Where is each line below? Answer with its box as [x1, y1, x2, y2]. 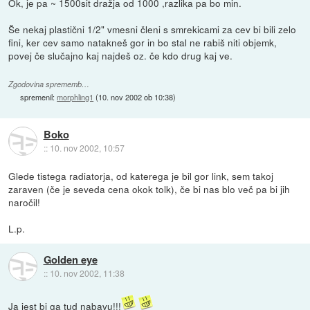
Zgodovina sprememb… [8, 78, 90, 89]
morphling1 [57, 91, 94, 102]
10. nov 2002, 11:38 [49, 266, 125, 279]
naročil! [8, 194, 41, 209]
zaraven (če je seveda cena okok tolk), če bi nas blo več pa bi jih [8, 181, 291, 196]
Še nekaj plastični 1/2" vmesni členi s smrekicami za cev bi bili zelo [8, 21, 297, 36]
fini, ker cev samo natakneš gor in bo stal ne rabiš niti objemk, [8, 35, 277, 49]
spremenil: [20, 91, 57, 102]
